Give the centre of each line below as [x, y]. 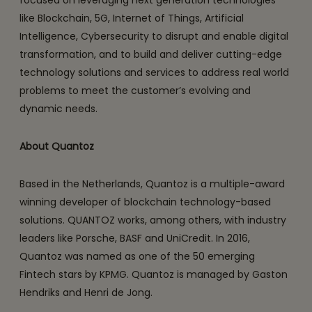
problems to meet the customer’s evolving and [135, 90]
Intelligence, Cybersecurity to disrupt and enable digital [154, 36]
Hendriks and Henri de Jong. [86, 292]
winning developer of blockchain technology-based [145, 202]
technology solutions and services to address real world [154, 72]
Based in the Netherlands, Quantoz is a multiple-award [152, 184]
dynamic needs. [58, 108]
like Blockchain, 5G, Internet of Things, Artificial [132, 18]
